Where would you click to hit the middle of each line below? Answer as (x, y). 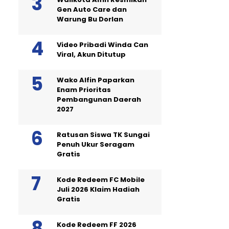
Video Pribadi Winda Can (102, 45)
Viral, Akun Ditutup (91, 54)
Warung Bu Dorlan (90, 19)
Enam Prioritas (84, 90)
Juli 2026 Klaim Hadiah (98, 189)
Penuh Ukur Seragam (96, 144)
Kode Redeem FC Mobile (101, 180)
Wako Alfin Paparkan (96, 80)
